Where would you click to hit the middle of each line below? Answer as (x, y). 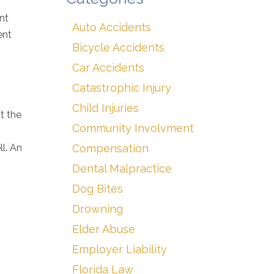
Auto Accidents (112, 27)
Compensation (110, 148)
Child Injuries (106, 108)
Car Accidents (108, 68)
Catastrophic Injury (122, 88)
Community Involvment (133, 128)
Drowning (98, 209)
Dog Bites (98, 189)
